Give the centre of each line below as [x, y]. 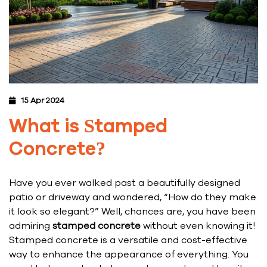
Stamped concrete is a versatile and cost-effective [128, 240]
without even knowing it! [198, 226]
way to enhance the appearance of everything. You [129, 255]
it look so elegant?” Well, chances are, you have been [132, 212]
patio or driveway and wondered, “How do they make [133, 198]
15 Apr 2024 [43, 101]
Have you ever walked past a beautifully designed [125, 183]
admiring [31, 226]
